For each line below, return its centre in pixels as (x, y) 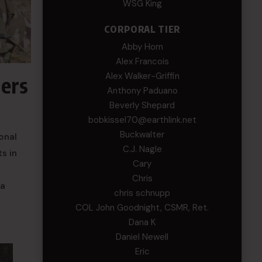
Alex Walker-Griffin (142, 76)
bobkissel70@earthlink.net (142, 120)
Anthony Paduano (142, 91)
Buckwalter (142, 135)
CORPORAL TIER (142, 29)
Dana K (142, 222)
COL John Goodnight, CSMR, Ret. (142, 208)
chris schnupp (142, 193)
